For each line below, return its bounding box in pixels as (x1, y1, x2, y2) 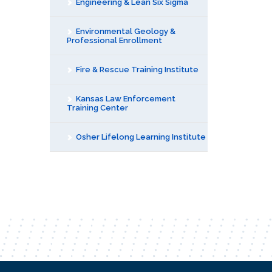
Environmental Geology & (74, 27, 175, 36)
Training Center (67, 103, 128, 112)
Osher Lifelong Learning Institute (74, 132, 206, 141)
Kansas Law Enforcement (74, 94, 175, 103)
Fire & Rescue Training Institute (74, 65, 199, 74)
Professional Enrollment (67, 36, 162, 45)
